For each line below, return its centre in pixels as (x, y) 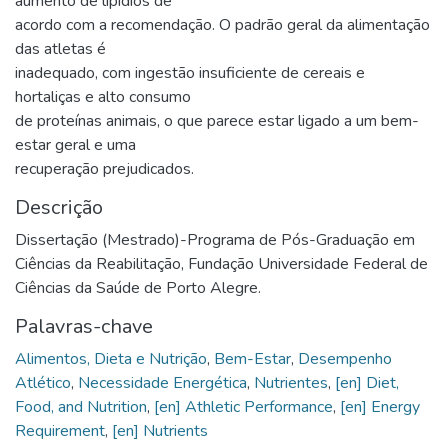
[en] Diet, (367, 382)
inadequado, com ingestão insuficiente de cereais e (190, 72)
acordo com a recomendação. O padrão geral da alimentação (222, 24)
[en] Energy (380, 406)
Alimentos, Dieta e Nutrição (111, 358)
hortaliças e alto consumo (103, 96)
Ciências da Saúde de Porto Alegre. (138, 287)
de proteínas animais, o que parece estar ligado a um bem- (217, 120)
